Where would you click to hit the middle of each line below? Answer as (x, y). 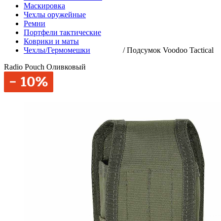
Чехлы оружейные (55, 15)
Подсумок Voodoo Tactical (170, 50)
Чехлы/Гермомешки (57, 50)
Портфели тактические (62, 32)
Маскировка (44, 6)
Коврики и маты (51, 41)
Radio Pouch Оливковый (45, 67)
